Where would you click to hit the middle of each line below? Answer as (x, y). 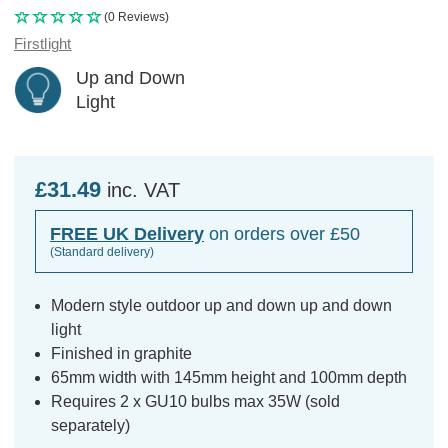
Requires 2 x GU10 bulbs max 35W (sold (196, 401)
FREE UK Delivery (127, 233)
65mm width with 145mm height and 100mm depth (229, 377)
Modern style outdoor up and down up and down (222, 305)
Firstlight (43, 43)
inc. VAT (143, 189)
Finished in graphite (122, 353)
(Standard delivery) (102, 251)
